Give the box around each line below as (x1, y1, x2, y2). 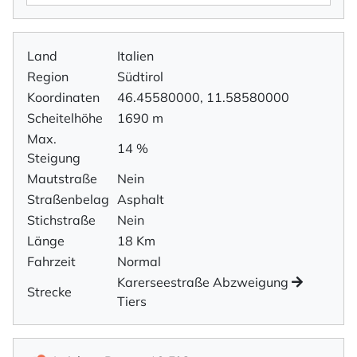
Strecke (27, 284, 72, 300)
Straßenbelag (27, 191, 109, 208)
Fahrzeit (27, 253, 76, 270)
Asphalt (117, 191, 164, 208)
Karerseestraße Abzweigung (117, 274, 292, 291)
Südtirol (117, 69, 163, 85)
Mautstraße (27, 171, 97, 187)
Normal (117, 253, 161, 270)
